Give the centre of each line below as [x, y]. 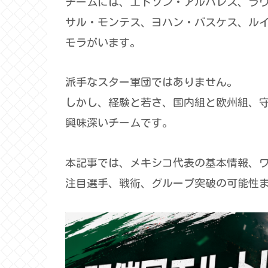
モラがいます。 [103, 42]
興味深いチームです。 [119, 123]
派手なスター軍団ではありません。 [151, 82]
